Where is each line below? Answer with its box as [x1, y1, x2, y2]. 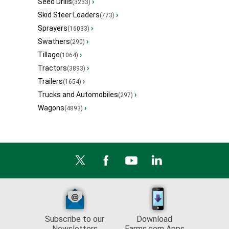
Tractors [38, 64, 67, 73]
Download [136, 214, 172, 224]
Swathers [38, 37, 70, 46]
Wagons [38, 104, 64, 112]
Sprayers [38, 24, 67, 33]
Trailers [38, 77, 63, 86]
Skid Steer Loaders [38, 11, 100, 19]
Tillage [38, 51, 60, 59]
